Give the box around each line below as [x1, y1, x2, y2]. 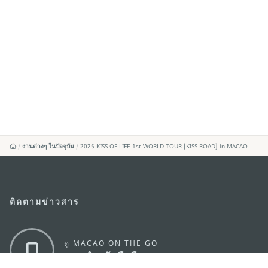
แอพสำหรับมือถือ [64, 248, 144, 263]
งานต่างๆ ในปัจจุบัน [22, 141, 75, 150]
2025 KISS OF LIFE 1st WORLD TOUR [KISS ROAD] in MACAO [80, 141, 248, 150]
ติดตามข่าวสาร [10, 195, 80, 207]
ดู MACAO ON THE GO [64, 237, 158, 248]
